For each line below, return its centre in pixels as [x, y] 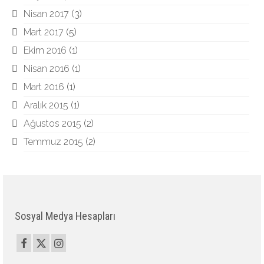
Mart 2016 [44, 87]
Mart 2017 [44, 32]
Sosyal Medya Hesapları [65, 216]
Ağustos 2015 [52, 123]
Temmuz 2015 [53, 142]
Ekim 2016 [45, 50]
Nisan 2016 [47, 69]
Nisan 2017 [46, 14]
